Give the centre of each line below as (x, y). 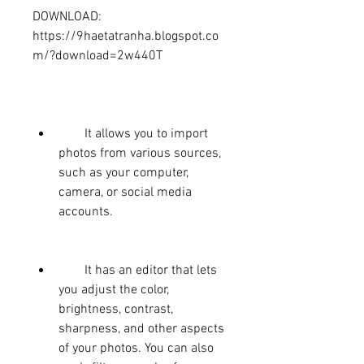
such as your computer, (123, 173)
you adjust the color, (114, 290)
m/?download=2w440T (97, 56)
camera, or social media (125, 192)
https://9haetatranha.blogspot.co (126, 36)
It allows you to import (71, 134)
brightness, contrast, (116, 309)
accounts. (86, 212)
